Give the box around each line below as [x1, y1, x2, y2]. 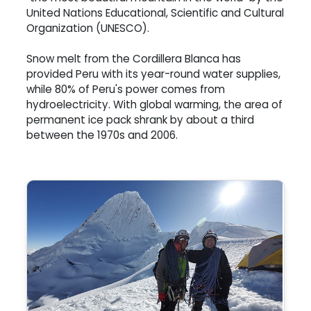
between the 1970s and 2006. [26, 128, 178, 143]
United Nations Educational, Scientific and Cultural [26, 6, 284, 21]
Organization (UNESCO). [26, 21, 149, 36]
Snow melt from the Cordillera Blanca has [26, 51, 241, 67]
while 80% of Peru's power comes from [26, 82, 225, 97]
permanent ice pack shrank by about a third [26, 112, 254, 128]
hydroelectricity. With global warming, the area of [26, 97, 283, 112]
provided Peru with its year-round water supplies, [26, 67, 280, 82]
